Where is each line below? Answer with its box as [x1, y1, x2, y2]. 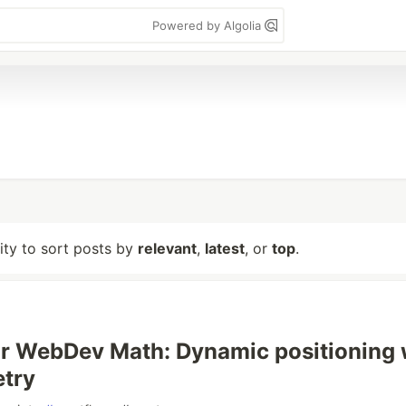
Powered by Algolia [152, 18, 265, 33]
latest [205, 239, 245, 257]
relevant [138, 239, 197, 257]
